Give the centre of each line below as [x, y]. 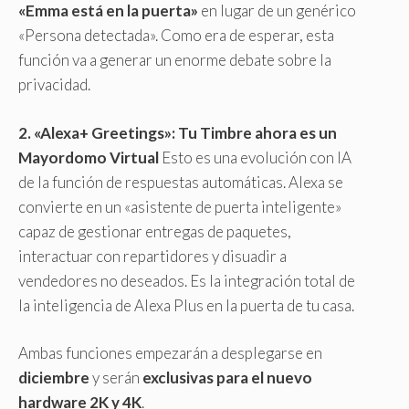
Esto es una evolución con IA [255, 157]
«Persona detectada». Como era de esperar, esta [176, 36]
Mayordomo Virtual [89, 157]
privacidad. [54, 85]
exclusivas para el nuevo [227, 378]
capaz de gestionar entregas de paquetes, [155, 231]
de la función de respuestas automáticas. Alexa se [181, 182]
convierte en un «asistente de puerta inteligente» [180, 206]
